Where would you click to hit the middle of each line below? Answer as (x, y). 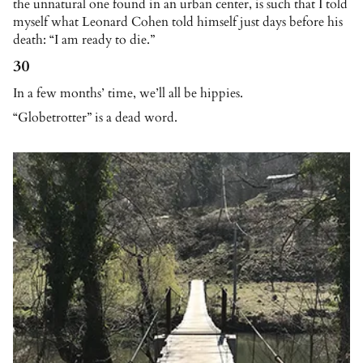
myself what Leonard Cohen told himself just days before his (178, 21)
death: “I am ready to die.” (84, 39)
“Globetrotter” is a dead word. (95, 117)
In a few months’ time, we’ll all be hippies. (128, 93)
